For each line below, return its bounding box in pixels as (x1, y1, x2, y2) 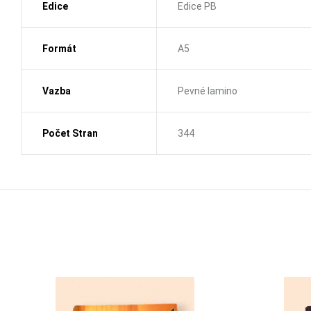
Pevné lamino (178, 85, 237, 96)
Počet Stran (42, 127, 98, 139)
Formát (42, 42, 76, 54)
